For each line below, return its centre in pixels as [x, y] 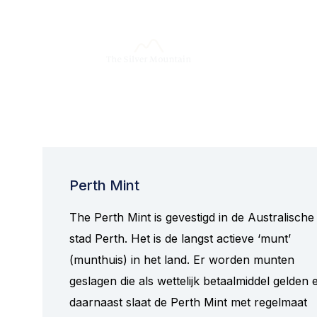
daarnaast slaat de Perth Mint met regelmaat [188, 302]
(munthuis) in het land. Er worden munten [182, 259]
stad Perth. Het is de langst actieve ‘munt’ [180, 238]
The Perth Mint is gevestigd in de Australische [192, 217]
